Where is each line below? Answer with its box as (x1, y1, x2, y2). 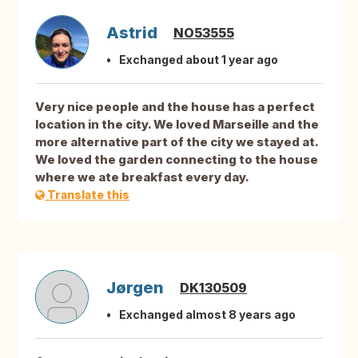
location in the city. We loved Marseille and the (35, 117, 319, 133)
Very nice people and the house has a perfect (35, 99, 315, 115)
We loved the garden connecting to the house (35, 152, 318, 168)
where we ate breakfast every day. (35, 169, 249, 185)
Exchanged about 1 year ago (119, 53, 278, 67)
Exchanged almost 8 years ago (119, 308, 296, 322)
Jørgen (106, 278, 164, 298)
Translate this (45, 188, 129, 202)
